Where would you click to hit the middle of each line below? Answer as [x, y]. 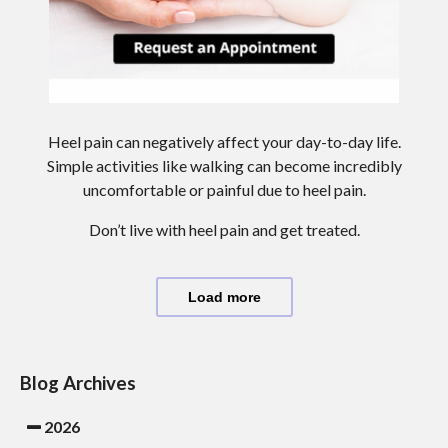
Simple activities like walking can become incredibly [224, 165]
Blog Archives [78, 382]
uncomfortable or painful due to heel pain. [224, 189]
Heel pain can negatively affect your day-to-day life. [224, 141]
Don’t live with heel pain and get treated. [224, 229]
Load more [224, 296]
